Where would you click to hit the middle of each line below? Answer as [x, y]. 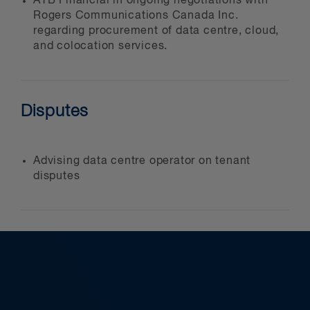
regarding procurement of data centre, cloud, [156, 31]
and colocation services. [101, 47]
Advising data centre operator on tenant [142, 161]
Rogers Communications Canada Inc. [136, 16]
